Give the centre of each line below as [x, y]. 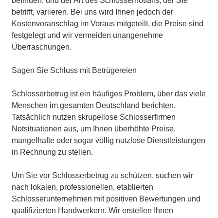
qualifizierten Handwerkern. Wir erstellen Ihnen [92, 211]
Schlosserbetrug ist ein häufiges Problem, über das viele [109, 94]
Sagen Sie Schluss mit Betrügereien [74, 71]
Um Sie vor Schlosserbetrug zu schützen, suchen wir [102, 176]
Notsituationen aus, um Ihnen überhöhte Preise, [94, 129]
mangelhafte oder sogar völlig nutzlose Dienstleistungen [109, 141]
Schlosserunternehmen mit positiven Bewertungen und [106, 199]
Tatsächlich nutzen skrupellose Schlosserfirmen [94, 117]
